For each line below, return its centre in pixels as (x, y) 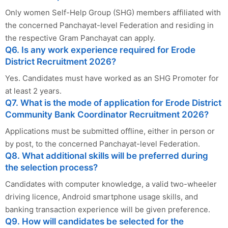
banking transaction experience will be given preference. (108, 210)
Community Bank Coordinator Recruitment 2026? (107, 115)
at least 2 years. (33, 91)
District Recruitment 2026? (61, 62)
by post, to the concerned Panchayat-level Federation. (103, 144)
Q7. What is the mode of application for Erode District (113, 103)
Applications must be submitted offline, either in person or (110, 131)
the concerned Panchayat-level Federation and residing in (109, 25)
